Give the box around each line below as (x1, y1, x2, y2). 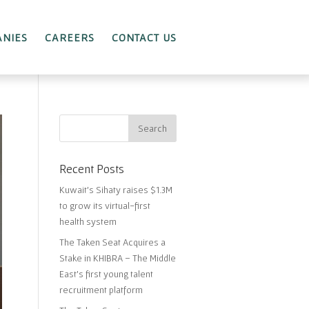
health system (59, 216, 117, 227)
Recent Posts (59, 161, 124, 176)
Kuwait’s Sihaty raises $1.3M (59, 184, 172, 195)
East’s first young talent (59, 268, 153, 279)
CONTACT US (112, 31, 177, 43)
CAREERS (45, 31, 94, 43)
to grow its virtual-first (59, 200, 150, 211)
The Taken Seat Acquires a (59, 237, 166, 248)
